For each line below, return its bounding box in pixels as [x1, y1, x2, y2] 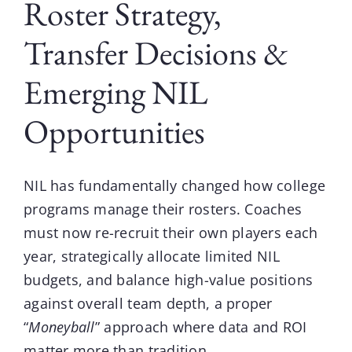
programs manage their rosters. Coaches [23, 200, 302, 219]
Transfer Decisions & [23, 31, 288, 75]
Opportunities [23, 110, 205, 154]
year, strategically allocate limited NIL [23, 247, 280, 266]
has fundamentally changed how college [46, 176, 326, 196]
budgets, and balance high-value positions [23, 270, 313, 290]
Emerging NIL [23, 71, 208, 115]
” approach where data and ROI [94, 317, 307, 337]
